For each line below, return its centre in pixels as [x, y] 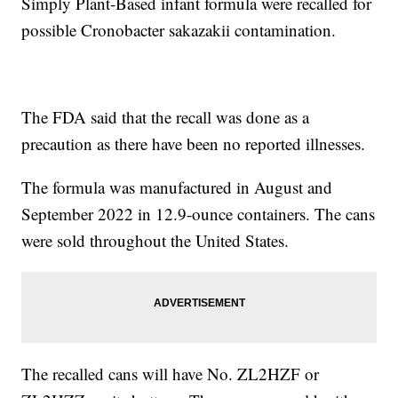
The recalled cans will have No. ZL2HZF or [171, 374]
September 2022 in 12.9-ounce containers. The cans [199, 214]
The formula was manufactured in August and [177, 187]
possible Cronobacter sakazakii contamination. [179, 30]
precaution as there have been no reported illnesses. [194, 144]
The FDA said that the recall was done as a [166, 117]
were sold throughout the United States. [155, 241]
